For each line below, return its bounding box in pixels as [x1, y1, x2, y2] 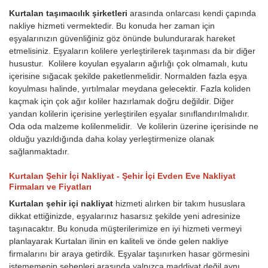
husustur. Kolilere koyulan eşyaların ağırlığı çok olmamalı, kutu [9, 59, 248, 69]
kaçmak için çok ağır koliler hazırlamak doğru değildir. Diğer [9, 96, 234, 106]
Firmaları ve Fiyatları [9, 182, 92, 192]
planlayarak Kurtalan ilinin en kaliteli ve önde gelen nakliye [9, 236, 229, 246]
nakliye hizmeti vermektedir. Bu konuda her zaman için [9, 21, 215, 31]
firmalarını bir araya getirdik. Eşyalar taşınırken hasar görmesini [9, 249, 249, 259]
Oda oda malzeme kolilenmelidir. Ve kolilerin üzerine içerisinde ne [9, 121, 258, 132]
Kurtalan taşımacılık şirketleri [9, 8, 127, 19]
